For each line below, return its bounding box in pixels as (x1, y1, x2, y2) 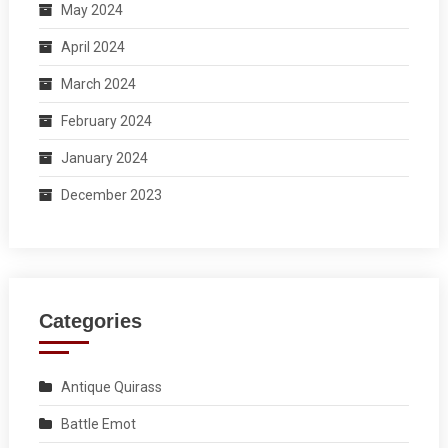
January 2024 (60, 149, 148, 166)
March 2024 (60, 75, 136, 92)
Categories (38, 309, 142, 332)
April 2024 (60, 38, 125, 55)
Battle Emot (60, 415, 136, 432)
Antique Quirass (60, 378, 162, 395)
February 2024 (60, 112, 152, 129)
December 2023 (60, 186, 162, 203)
